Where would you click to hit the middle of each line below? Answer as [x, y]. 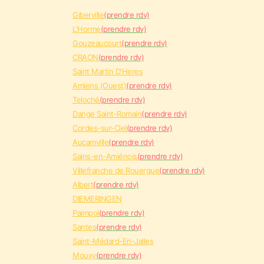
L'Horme [87, 29]
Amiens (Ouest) [99, 85]
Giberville [88, 15]
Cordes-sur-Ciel [100, 128]
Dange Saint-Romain [107, 114]
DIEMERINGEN [97, 199]
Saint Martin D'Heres [108, 71]
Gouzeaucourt [97, 43]
